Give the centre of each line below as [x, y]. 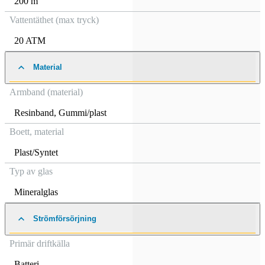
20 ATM [30, 41]
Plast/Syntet [36, 152]
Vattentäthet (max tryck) [54, 20]
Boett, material [37, 132]
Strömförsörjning [65, 219]
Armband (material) [46, 92]
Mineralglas [36, 192]
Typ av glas [31, 171]
